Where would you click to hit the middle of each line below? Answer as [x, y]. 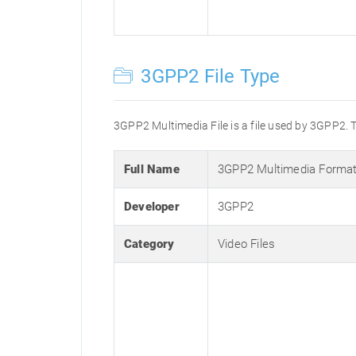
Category [149, 244]
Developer [152, 207]
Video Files [247, 244]
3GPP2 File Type [208, 76]
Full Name [152, 169]
